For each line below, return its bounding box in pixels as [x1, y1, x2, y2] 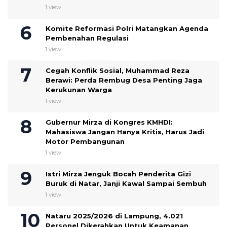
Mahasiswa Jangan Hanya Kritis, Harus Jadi [46, 128, 204, 136]
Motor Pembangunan [46, 137, 125, 146]
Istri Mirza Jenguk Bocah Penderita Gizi [46, 170, 191, 178]
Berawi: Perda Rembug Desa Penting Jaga [46, 76, 202, 85]
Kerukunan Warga [46, 86, 112, 94]
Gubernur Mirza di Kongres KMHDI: [46, 118, 173, 127]
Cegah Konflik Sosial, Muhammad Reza [46, 66, 190, 75]
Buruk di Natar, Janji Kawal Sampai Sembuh [46, 179, 207, 188]
